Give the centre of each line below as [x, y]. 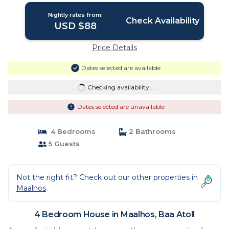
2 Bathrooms [151, 131]
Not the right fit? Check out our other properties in [107, 177]
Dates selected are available [121, 68]
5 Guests [63, 144]
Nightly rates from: [76, 15]
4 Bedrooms [71, 131]
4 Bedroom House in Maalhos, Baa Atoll [114, 214]
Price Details [114, 48]
